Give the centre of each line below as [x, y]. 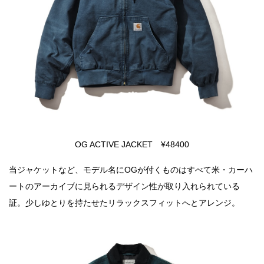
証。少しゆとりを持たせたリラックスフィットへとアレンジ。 [124, 202]
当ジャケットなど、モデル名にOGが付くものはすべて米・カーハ [131, 169]
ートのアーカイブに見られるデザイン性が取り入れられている [124, 186]
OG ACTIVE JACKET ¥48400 [132, 144]
